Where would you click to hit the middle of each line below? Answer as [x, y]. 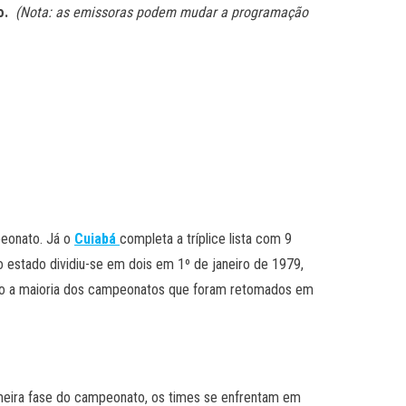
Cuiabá [95, 238]
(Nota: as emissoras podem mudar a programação [162, 12]
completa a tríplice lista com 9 [206, 238]
